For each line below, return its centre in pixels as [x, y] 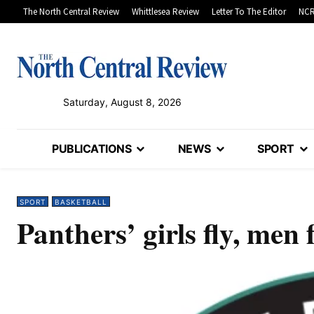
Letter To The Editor [249, 12]
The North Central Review [71, 12]
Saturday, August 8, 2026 [122, 102]
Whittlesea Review [165, 12]
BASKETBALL [81, 202]
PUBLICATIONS [92, 149]
